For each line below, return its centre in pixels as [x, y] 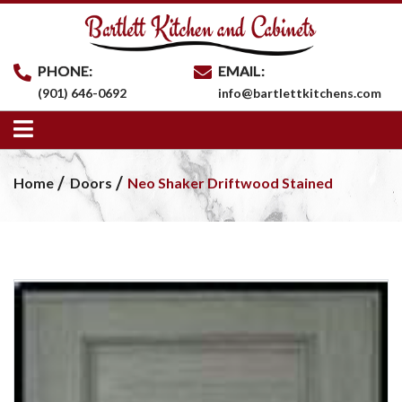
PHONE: [66, 70]
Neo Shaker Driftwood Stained [231, 183]
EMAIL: [242, 70]
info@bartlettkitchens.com [300, 92]
